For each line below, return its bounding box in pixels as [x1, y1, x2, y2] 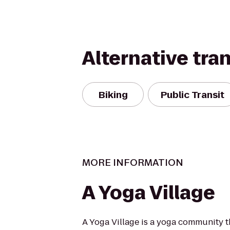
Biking [98, 88, 128, 101]
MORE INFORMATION [82, 156, 183, 169]
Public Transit [161, 88, 224, 101]
